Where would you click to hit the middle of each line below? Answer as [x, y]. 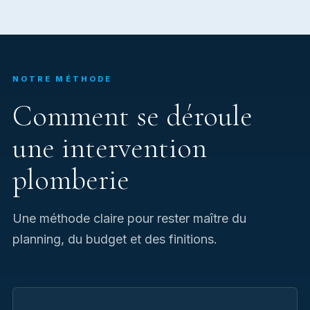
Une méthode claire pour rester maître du [129, 218]
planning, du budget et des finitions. [115, 239]
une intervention [110, 148]
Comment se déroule [133, 116]
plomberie [71, 180]
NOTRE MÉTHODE [63, 79]
